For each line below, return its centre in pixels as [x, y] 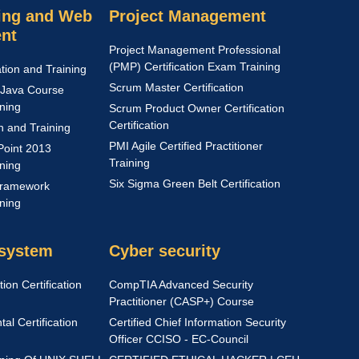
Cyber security [165, 251]
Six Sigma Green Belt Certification [195, 184]
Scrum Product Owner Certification [197, 108]
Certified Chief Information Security [198, 322]
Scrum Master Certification [176, 87]
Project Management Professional [195, 50]
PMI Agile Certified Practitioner [186, 146]
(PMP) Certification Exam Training [195, 67]
